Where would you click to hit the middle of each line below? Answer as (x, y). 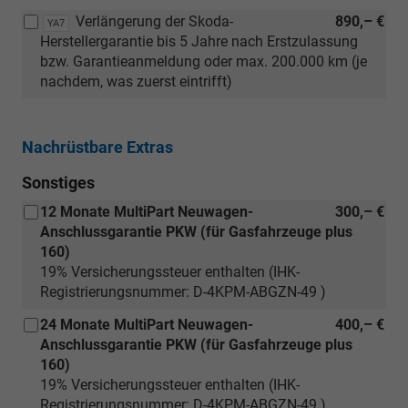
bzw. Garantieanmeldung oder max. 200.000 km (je (204, 61)
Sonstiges (58, 182)
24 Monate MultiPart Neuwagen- (147, 324)
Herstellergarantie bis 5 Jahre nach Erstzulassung (199, 41)
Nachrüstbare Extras (97, 147)
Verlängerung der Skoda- (154, 21)
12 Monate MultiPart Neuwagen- (147, 211)
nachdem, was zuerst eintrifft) (136, 81)
